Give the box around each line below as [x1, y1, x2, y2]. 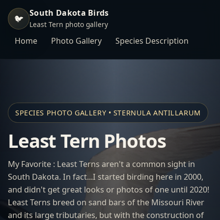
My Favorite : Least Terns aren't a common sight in [8, 159, 195, 169]
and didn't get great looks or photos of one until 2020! [8, 184, 209, 195]
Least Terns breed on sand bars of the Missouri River [8, 197, 204, 208]
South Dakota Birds [29, 7, 109, 18]
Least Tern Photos [8, 128, 166, 153]
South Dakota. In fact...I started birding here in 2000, [8, 171, 203, 182]
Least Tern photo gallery [29, 20, 108, 29]
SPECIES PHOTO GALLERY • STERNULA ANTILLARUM [15, 108, 201, 117]
